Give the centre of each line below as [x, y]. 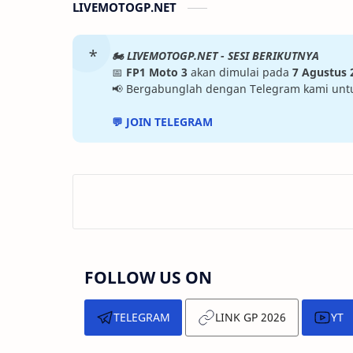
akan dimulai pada [240, 72]
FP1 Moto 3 [157, 72]
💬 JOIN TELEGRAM [162, 122]
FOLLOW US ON [148, 277]
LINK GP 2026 [251, 317]
